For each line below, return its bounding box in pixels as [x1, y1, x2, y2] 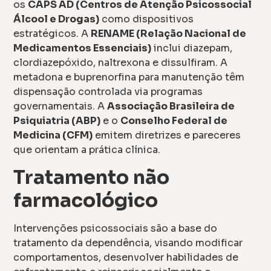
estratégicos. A [13, 27, 91, 40]
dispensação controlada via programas [13, 85, 203, 98]
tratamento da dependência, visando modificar [13, 237, 243, 250]
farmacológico [13, 188, 158, 213]
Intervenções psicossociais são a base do [13, 222, 218, 235]
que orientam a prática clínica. [13, 143, 161, 156]
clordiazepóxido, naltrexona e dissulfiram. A [13, 56, 228, 69]
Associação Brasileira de [107, 99, 235, 113]
